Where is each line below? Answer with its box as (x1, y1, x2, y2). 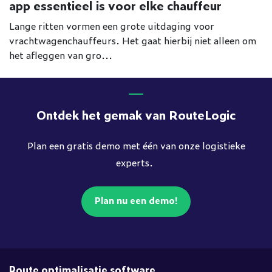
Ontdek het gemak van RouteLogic (36, 106, 236, 123)
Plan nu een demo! (95, 193, 177, 208)
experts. (116, 155, 156, 169)
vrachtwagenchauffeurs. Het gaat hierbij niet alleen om (9, 32, 256, 47)
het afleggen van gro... (9, 47, 112, 62)
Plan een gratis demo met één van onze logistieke (27, 138, 245, 152)
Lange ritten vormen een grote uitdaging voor (9, 18, 214, 33)
